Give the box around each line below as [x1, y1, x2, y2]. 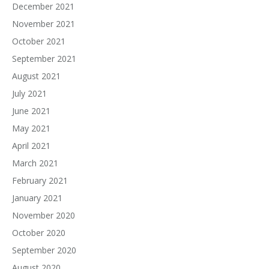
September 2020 [12, 244, 76, 256]
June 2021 [12, 105, 50, 116]
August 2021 [12, 70, 61, 82]
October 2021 [12, 35, 65, 47]
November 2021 [12, 18, 75, 29]
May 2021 [12, 122, 50, 134]
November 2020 [12, 210, 75, 221]
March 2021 [12, 157, 58, 169]
